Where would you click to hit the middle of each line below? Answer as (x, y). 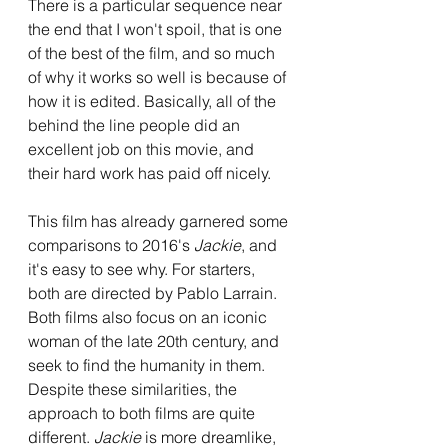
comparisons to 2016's (111, 244)
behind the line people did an (136, 124)
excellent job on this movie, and (143, 148)
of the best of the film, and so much (153, 52)
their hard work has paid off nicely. (149, 172)
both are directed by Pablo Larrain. (154, 292)
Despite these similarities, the (134, 388)
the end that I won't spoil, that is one (157, 28)
